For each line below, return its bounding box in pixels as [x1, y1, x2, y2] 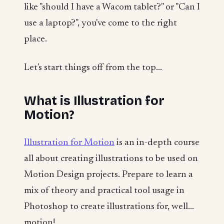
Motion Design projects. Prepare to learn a [24, 170, 193, 180]
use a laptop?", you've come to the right [24, 18, 177, 28]
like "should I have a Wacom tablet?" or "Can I [24, 2, 200, 12]
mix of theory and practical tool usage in [24, 186, 184, 196]
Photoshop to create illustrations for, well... [24, 202, 194, 212]
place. [24, 34, 47, 44]
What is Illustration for [24, 93, 164, 109]
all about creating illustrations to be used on [24, 154, 198, 164]
